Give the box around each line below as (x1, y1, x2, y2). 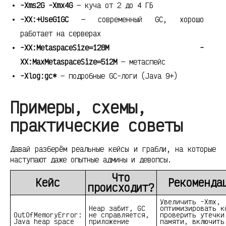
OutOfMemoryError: (14, 210, 82, 219)
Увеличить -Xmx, (160, 197, 220, 206)
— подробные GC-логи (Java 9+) (56, 71, 178, 81)
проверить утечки (160, 210, 224, 219)
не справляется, (89, 210, 149, 219)
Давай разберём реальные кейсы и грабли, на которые (10, 144, 216, 154)
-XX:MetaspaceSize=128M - (20, 43, 204, 53)
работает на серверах (20, 29, 101, 39)
